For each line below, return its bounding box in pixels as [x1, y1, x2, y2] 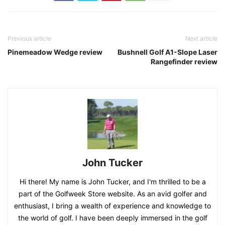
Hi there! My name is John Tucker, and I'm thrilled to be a [19, 177, 206, 186]
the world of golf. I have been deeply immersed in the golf [18, 213, 207, 222]
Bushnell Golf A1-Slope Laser [118, 48, 217, 57]
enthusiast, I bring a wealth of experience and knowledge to [14, 201, 211, 210]
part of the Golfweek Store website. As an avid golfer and [18, 189, 207, 198]
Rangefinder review [151, 57, 217, 66]
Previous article [8, 35, 51, 43]
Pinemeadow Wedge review [8, 48, 102, 57]
